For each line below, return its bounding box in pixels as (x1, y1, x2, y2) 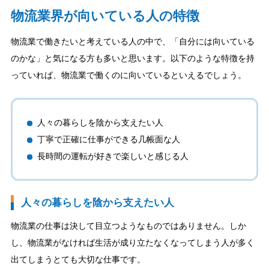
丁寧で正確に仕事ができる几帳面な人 (37, 134, 180, 144)
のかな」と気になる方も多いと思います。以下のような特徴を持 (10, 53, 255, 64)
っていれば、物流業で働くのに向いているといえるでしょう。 (10, 70, 246, 80)
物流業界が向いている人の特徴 (10, 9, 199, 24)
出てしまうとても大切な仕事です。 (10, 254, 145, 264)
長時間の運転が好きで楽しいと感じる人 (37, 151, 189, 161)
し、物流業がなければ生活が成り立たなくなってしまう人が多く (10, 237, 255, 247)
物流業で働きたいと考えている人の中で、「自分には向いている (10, 37, 255, 47)
